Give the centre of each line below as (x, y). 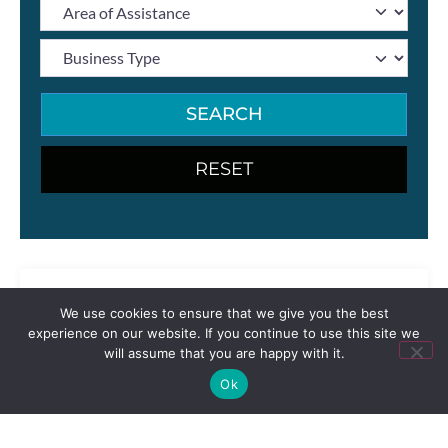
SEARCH (224, 113)
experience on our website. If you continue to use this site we (224, 333)
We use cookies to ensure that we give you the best (224, 313)
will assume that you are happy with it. (224, 353)
